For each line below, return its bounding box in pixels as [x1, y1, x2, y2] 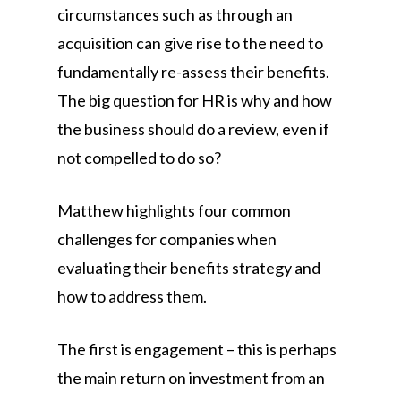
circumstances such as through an [57, 4, 293, 24]
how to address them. [57, 286, 207, 306]
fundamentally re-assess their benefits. [57, 62, 329, 81]
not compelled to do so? [57, 148, 221, 167]
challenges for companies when [57, 229, 277, 249]
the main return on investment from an [57, 368, 325, 388]
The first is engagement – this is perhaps [57, 339, 337, 359]
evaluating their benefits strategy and [57, 258, 320, 277]
